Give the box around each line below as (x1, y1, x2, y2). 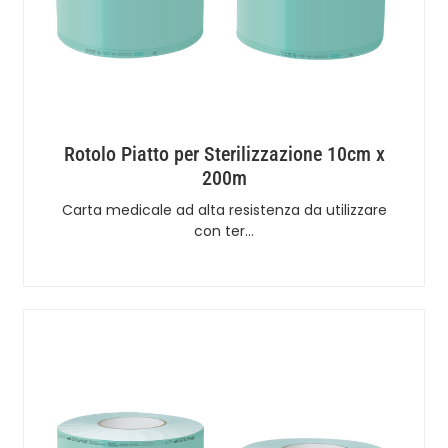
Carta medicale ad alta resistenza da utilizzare (61, 199, 387, 220)
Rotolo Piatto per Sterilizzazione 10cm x (63, 141, 385, 166)
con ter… (194, 220, 254, 241)
